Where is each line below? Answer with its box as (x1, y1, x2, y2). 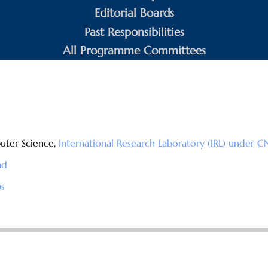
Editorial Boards (94, 5, 174, 20)
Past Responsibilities (84, 24, 184, 39)
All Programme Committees (62, 43, 206, 58)
